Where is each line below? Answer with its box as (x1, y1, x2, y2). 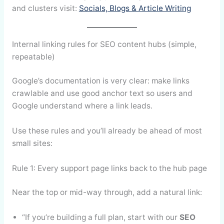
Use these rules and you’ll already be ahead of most (11, 125, 202, 135)
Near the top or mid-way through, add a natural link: (11, 187, 202, 197)
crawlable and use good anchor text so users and (11, 88, 192, 98)
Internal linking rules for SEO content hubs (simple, (11, 39, 196, 49)
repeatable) (11, 51, 55, 61)
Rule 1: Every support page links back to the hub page (11, 163, 207, 173)
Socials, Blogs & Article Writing (78, 3, 191, 13)
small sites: (11, 138, 52, 148)
